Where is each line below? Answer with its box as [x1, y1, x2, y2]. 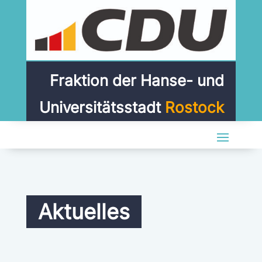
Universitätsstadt [39, 98, 166, 117]
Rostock [165, 98, 225, 117]
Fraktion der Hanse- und [50, 71, 225, 90]
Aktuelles [37, 199, 130, 225]
